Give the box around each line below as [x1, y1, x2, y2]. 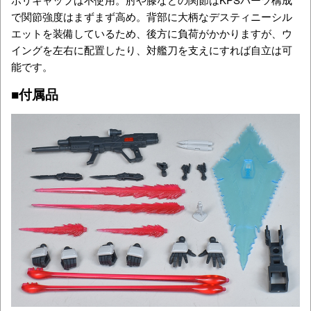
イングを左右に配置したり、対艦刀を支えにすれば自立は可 [11, 42, 292, 58]
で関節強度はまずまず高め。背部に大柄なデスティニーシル [11, 9, 292, 24]
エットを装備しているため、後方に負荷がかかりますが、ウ [11, 26, 292, 41]
